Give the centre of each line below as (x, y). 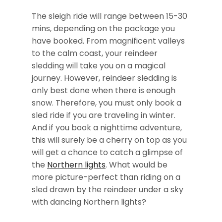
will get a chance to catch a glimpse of (107, 152)
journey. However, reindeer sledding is (104, 78)
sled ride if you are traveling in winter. (104, 115)
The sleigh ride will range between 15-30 (110, 16)
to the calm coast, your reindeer (95, 53)
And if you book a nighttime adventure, (107, 127)
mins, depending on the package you (103, 28)
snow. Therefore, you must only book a (107, 103)
